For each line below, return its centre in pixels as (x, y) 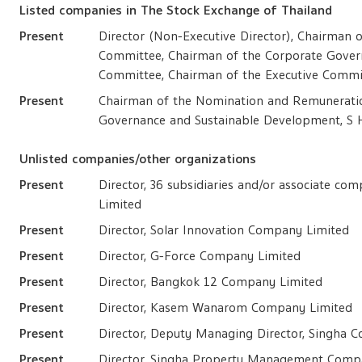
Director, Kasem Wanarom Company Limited (226, 308)
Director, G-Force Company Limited (200, 256)
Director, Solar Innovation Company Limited (224, 230)
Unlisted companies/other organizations (138, 159)
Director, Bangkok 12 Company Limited (211, 282)
